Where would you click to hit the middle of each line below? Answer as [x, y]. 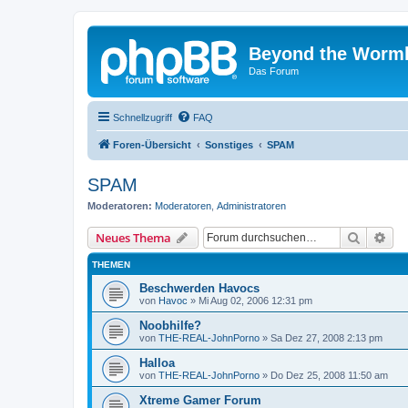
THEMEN [111, 265]
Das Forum [274, 71]
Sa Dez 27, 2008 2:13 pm [326, 338]
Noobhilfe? [170, 326]
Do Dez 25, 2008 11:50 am [329, 375]
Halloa [157, 363]
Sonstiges [229, 144]
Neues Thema [133, 238]
